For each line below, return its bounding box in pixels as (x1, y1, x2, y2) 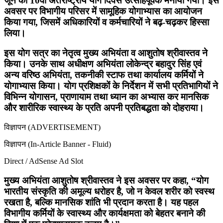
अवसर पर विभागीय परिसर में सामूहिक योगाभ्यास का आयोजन (4, 5, 202, 16)
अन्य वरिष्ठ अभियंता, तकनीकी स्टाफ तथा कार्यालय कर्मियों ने (4, 70, 204, 81)
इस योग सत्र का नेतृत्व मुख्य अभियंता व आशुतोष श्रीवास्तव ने (4, 48, 208, 59)
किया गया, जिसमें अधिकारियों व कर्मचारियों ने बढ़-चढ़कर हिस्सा (4, 16, 209, 27)
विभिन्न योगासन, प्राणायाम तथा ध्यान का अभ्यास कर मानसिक (4, 92, 209, 103)
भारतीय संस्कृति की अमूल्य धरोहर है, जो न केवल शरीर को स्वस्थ (4, 186, 215, 197)
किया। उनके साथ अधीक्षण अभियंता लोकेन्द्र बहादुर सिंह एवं (4, 59, 202, 70)
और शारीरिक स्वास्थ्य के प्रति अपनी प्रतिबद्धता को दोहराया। (4, 103, 204, 113)
